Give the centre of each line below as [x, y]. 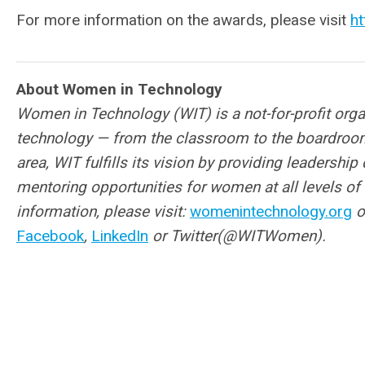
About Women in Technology [119, 90]
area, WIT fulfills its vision [105, 163]
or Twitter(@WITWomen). [237, 236]
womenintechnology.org [271, 212]
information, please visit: [103, 212]
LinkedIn [120, 236]
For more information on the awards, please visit [183, 20]
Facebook [50, 236]
